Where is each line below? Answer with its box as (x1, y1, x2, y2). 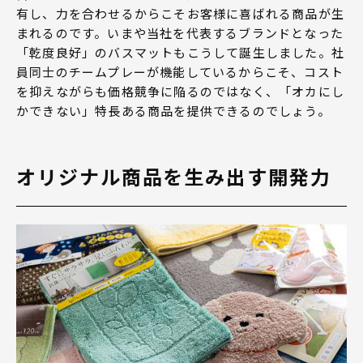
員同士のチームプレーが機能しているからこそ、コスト (16, 63, 344, 81)
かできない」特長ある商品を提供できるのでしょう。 (16, 102, 331, 120)
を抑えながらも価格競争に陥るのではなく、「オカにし (16, 83, 344, 100)
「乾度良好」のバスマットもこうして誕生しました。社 (16, 44, 345, 62)
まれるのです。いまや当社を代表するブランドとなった (16, 24, 344, 42)
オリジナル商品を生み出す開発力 (16, 162, 331, 191)
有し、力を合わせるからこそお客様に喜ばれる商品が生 (16, 5, 345, 23)
